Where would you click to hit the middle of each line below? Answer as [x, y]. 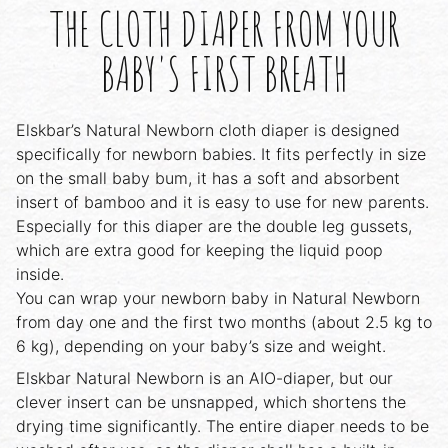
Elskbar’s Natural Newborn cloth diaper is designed [208, 130]
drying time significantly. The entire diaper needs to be [222, 426]
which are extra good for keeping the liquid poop [199, 250]
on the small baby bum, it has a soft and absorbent [208, 178]
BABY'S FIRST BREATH [224, 72]
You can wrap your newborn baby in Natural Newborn [218, 298]
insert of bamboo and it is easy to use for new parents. [222, 202]
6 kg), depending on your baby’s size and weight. [201, 346]
